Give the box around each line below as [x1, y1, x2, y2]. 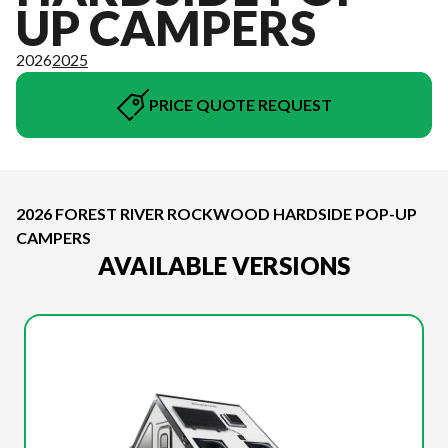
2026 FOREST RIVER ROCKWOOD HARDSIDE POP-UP [16, 204, 417, 223]
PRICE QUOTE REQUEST [148, 95, 332, 114]
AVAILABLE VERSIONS [98, 251, 350, 280]
